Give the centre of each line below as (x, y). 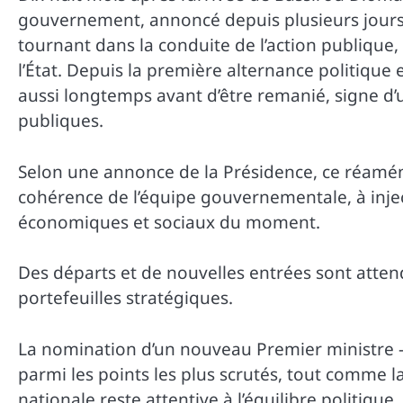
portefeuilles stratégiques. (125, 298)
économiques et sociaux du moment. (169, 222)
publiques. (61, 121)
